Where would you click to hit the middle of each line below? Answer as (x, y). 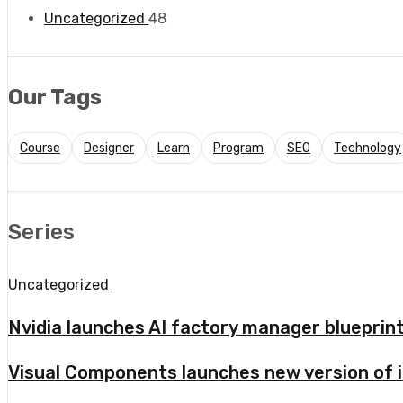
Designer (109, 148)
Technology (367, 148)
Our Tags (55, 97)
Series (41, 232)
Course (40, 148)
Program (238, 148)
